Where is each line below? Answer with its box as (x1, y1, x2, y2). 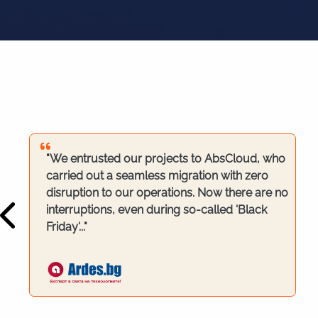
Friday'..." (45, 219, 87, 234)
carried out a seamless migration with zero (45, 168, 268, 182)
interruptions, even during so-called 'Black (45, 202, 267, 216)
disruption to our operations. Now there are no (45, 185, 288, 199)
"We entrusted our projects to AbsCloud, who (45, 151, 285, 165)
